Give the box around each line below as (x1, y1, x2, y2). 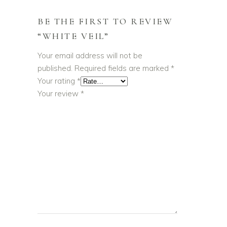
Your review (37, 89, 81, 99)
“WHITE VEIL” (37, 30, 109, 42)
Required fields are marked (74, 63, 171, 73)
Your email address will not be (37, 51, 142, 61)
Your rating (37, 76, 77, 86)
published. (37, 63, 72, 73)
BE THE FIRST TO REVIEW (37, 16, 173, 27)
